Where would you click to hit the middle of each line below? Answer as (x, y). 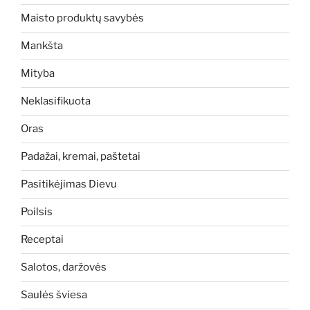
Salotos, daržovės (64, 267)
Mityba (38, 74)
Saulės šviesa (54, 295)
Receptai (42, 240)
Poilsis (37, 212)
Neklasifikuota (56, 101)
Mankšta (42, 46)
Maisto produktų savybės (82, 18)
